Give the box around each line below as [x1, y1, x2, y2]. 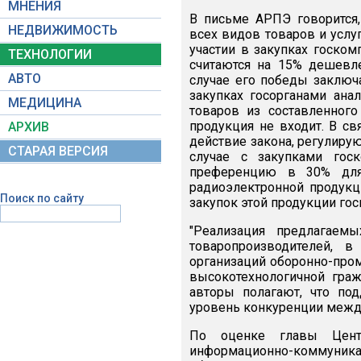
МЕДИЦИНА [8, 95, 81, 110]
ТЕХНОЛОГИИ [8, 47, 92, 62]
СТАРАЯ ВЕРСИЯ [8, 143, 108, 159]
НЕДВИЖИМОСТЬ [8, 23, 118, 38]
